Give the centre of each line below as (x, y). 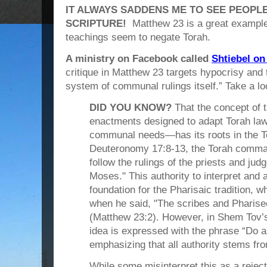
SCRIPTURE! (99, 24)
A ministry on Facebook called (139, 59)
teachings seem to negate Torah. (138, 37)
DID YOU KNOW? (131, 108)
